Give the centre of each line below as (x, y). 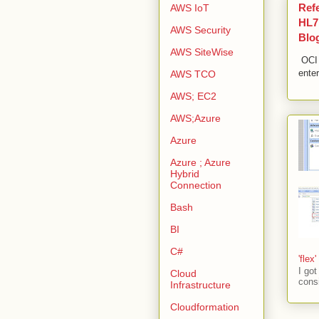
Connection (196, 185)
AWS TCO (193, 74)
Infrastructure (200, 284)
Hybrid (185, 173)
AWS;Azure (195, 118)
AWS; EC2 (193, 96)
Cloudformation (205, 307)
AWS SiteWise (202, 52)
